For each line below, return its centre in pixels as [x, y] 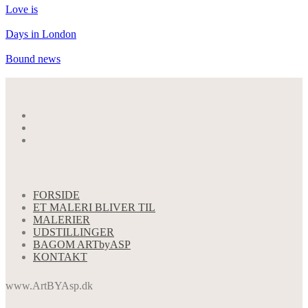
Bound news [33, 59]
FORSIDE [56, 195]
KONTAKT [60, 257]
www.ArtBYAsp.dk [49, 286]
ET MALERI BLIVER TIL [94, 208]
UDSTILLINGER [74, 232]
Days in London [41, 34]
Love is [22, 10]
